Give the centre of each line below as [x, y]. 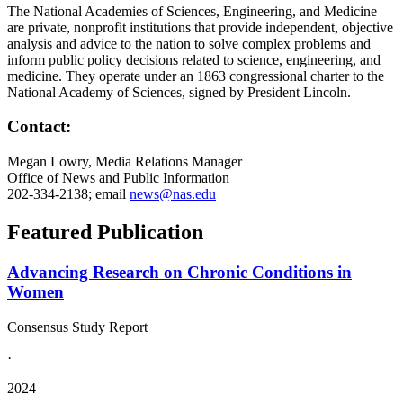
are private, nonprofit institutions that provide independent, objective [200, 27]
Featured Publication [105, 232]
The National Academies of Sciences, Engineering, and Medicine [192, 11]
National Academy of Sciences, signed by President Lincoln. [179, 92]
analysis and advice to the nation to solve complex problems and [189, 43]
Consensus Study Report [77, 327]
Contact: [39, 127]
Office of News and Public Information [118, 177]
